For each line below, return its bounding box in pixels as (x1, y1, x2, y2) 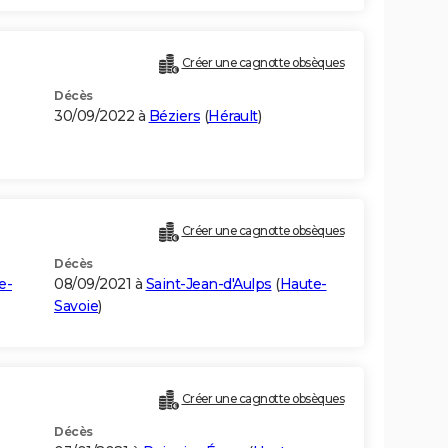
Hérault (208, 107, 258, 126)
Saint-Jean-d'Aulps (145, 275, 272, 294)
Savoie (54, 297, 98, 316)
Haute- (279, 275, 327, 294)
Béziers (148, 107, 200, 126)
